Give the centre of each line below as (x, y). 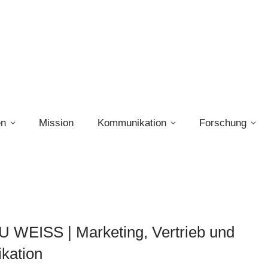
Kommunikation (132, 123)
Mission (56, 123)
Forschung (223, 123)
